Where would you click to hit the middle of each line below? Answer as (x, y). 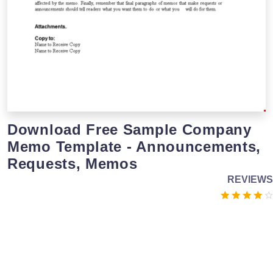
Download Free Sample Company (129, 129)
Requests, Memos (73, 163)
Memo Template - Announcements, (134, 146)
